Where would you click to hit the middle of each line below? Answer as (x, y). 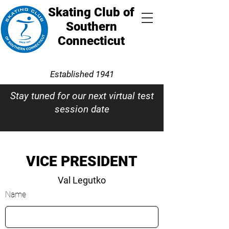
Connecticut (91, 41)
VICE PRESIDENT (82, 161)
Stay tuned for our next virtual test (82, 96)
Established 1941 (82, 74)
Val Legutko (82, 180)
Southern (91, 27)
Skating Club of (91, 12)
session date (82, 109)
